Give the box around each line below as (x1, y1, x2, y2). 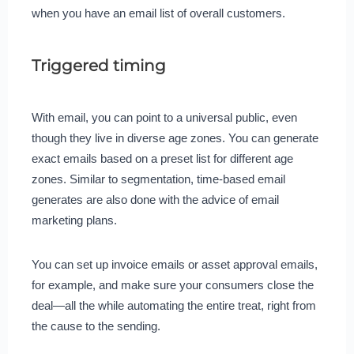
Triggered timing (31, 55, 166, 75)
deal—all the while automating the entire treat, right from (31, 298, 316, 312)
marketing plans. (31, 213, 120, 227)
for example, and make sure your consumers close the (31, 277, 314, 292)
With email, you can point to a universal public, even (31, 110, 297, 124)
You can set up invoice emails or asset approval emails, (31, 257, 318, 271)
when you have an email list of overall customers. (31, 6, 285, 20)
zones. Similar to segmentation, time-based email (31, 171, 285, 186)
